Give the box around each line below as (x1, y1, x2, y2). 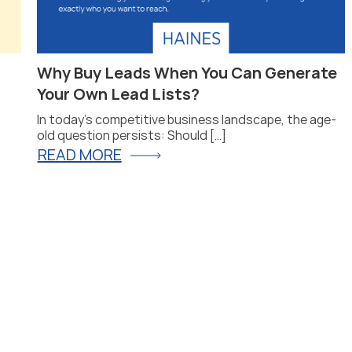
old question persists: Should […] (36, 126, 226, 144)
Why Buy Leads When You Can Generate (36, 61, 337, 83)
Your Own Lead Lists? (36, 82, 200, 104)
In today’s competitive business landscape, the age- (36, 110, 336, 128)
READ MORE (37, 143, 122, 165)
